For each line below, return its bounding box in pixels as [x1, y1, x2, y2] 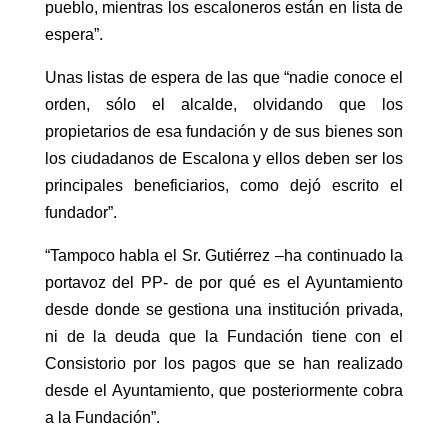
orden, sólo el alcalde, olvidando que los [44, 96, 404, 114]
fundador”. [44, 204, 117, 222]
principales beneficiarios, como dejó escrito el [44, 177, 404, 195]
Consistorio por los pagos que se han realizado [44, 355, 404, 373]
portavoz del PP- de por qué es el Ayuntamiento [44, 274, 404, 292]
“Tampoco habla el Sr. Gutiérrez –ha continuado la [44, 247, 404, 265]
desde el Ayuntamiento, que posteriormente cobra [44, 382, 404, 400]
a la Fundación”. [44, 409, 160, 427]
